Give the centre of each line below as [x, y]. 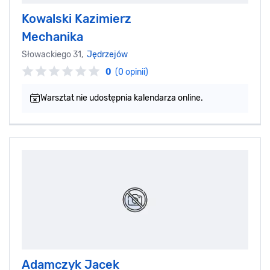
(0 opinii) [132, 72]
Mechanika [52, 37]
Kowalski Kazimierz [77, 19]
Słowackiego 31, [54, 55]
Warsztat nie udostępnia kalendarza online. [122, 98]
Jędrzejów [107, 55]
